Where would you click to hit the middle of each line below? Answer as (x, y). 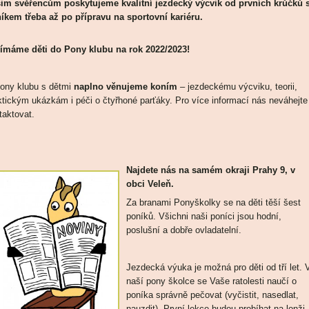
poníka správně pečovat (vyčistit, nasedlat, (212, 295)
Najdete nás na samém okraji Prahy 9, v (210, 170)
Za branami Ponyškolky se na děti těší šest (213, 202)
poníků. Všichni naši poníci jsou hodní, (203, 216)
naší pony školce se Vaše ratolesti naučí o (211, 281)
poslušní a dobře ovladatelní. (183, 230)
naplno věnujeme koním (125, 87)
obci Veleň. (150, 184)
